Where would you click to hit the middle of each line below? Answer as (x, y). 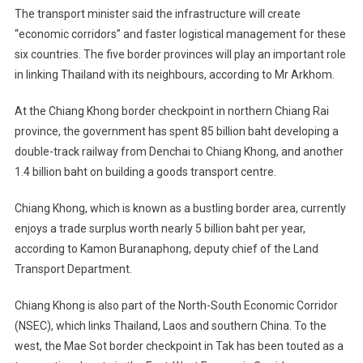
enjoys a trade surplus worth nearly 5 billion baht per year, (160, 229)
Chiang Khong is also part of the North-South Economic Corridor (176, 306)
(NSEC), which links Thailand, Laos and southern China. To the (170, 326)
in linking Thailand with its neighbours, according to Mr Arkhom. (174, 75)
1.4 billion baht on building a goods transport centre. (145, 172)
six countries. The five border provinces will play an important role (180, 55)
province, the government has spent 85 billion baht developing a (176, 132)
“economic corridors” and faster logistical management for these (180, 34)
